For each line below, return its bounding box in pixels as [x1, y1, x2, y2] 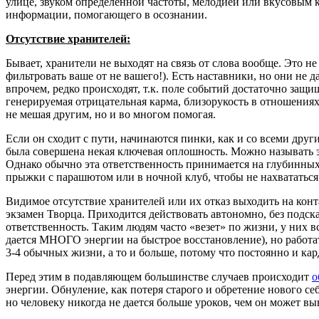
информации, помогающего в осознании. [6, 8, 207, 21]
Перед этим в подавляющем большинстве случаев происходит [6, 270, 312, 283]
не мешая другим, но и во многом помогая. [6, 108, 216, 120]
